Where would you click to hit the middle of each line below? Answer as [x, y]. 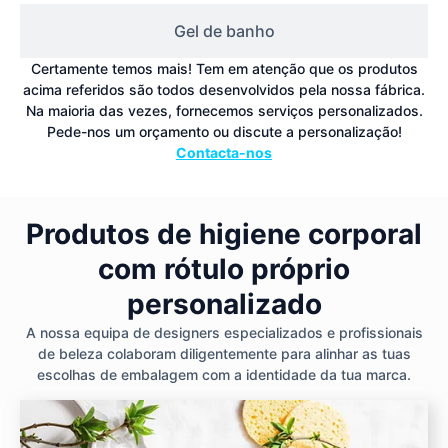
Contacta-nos [224, 152]
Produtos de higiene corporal [224, 234]
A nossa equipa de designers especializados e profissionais [224, 333]
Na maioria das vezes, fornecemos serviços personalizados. [224, 110]
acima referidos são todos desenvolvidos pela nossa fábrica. [224, 89]
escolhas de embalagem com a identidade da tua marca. [224, 375]
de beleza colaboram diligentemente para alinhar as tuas [224, 354]
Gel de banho [224, 30]
